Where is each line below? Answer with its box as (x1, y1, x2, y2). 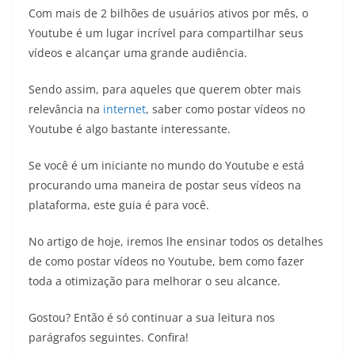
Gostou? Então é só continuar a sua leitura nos (29, 309, 275, 325)
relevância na (29, 101, 103, 116)
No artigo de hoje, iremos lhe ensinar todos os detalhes (29, 233, 323, 249)
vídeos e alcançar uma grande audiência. (29, 44, 247, 60)
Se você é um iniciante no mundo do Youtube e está (29, 157, 304, 173)
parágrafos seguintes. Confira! (29, 329, 189, 345)
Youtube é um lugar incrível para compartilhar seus (29, 25, 303, 40)
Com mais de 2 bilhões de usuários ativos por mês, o (29, 5, 308, 21)
